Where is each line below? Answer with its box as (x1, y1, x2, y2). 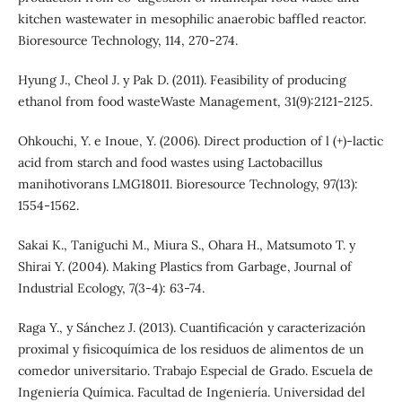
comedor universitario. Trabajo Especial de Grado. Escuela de (17, 363, 373, 380)
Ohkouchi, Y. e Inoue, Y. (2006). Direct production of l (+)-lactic (17, 133, 383, 150)
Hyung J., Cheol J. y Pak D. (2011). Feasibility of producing (17, 72, 346, 89)
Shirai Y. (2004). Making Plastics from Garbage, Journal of (17, 258, 352, 275)
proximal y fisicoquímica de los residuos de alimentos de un (17, 341, 364, 358)
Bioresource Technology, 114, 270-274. (17, 32, 238, 49)
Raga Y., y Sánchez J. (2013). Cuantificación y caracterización (17, 319, 366, 336)
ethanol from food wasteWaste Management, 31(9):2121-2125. (17, 93, 372, 110)
